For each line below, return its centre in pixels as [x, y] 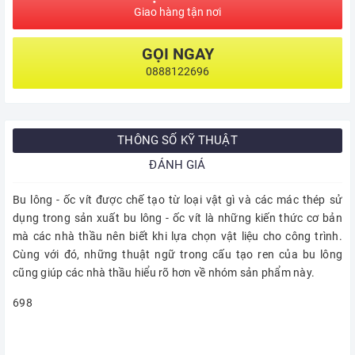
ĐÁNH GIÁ [177, 165]
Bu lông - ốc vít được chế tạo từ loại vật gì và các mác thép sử [177, 200]
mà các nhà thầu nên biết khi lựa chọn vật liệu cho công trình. [177, 237]
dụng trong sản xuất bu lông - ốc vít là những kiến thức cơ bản [177, 218]
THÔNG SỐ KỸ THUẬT [177, 141]
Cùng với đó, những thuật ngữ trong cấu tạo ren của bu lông [177, 255]
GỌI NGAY [177, 54]
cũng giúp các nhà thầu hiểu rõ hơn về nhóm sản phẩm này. [164, 273]
